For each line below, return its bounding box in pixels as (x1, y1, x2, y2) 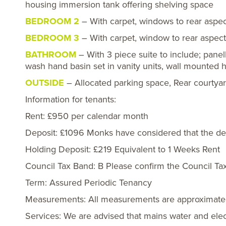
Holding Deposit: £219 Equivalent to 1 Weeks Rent (25, 144, 220, 155)
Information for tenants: (25, 94, 116, 105)
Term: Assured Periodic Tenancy (25, 177, 152, 188)
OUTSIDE (25, 77, 64, 88)
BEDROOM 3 (25, 32, 79, 43)
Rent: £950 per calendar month (25, 110, 148, 122)
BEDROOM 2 (25, 16, 79, 27)
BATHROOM (25, 49, 76, 60)
